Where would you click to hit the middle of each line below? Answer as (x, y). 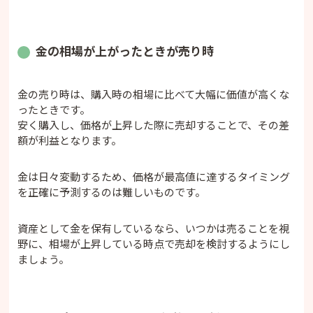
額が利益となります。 (70, 140)
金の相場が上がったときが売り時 (125, 51)
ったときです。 (54, 110)
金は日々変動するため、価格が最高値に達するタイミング (154, 177)
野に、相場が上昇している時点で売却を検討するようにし (154, 244)
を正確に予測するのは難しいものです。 (112, 192)
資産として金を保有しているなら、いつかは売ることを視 (154, 228)
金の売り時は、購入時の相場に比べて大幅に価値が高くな (154, 94)
